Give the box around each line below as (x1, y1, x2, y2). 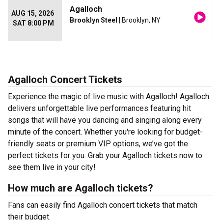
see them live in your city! (8, 163, 96, 172)
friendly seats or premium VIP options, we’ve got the (8, 139, 188, 148)
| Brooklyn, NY (117, 16, 161, 24)
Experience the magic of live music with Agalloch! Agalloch (8, 92, 209, 101)
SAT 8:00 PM (13, 19, 54, 27)
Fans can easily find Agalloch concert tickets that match (8, 200, 197, 210)
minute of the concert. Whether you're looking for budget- (8, 127, 203, 137)
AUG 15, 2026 (11, 9, 54, 17)
